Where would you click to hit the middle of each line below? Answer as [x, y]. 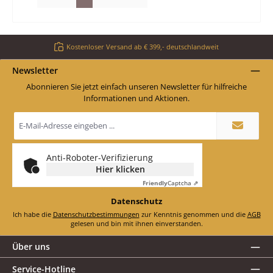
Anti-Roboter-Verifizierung [100, 157]
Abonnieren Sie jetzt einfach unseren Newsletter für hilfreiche [136, 87]
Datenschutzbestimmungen [96, 214]
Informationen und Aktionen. [136, 98]
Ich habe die [33, 214]
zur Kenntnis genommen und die [193, 214]
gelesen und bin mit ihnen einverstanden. [136, 224]
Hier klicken [120, 169]
